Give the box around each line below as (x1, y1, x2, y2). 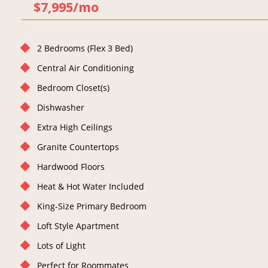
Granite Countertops (37, 141, 120, 153)
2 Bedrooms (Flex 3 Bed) (37, 42, 133, 54)
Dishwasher (37, 102, 85, 114)
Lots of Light (37, 240, 86, 252)
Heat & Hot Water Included (37, 181, 145, 193)
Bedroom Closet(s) (37, 82, 110, 94)
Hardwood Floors (37, 161, 105, 173)
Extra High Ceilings (37, 121, 113, 133)
